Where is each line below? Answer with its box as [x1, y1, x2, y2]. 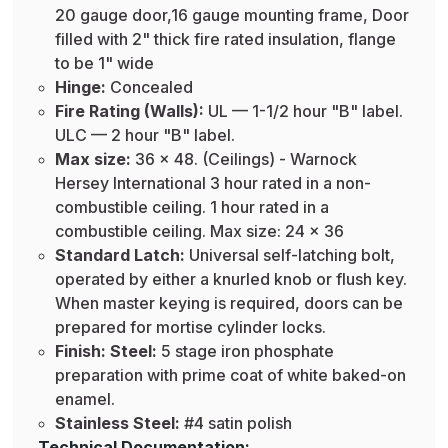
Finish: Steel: [54, 341, 157, 362]
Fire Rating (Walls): [54, 101, 204, 122]
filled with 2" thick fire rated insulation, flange [54, 29, 396, 50]
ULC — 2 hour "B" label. [54, 125, 235, 146]
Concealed [105, 77, 193, 98]
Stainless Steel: [54, 413, 180, 434]
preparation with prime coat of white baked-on [54, 365, 406, 386]
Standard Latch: [54, 245, 185, 266]
